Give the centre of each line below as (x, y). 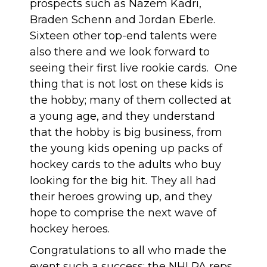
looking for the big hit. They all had (123, 181)
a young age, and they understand (122, 116)
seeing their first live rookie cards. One (133, 68)
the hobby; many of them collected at (131, 100)
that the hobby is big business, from (126, 132)
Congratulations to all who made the (128, 250)
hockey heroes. (70, 229)
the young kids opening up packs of (126, 148)
